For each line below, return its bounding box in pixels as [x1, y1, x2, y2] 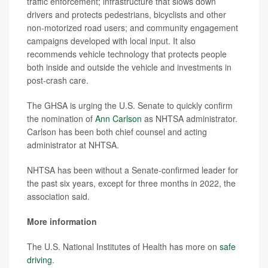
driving [27, 254, 52, 266]
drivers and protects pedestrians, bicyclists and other [27, 8, 226, 21]
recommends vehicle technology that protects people [27, 48, 227, 60]
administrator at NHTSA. [27, 139, 119, 151]
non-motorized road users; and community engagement [27, 22, 238, 34]
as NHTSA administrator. [142, 112, 237, 125]
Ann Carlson [95, 112, 142, 125]
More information [27, 215, 97, 228]
